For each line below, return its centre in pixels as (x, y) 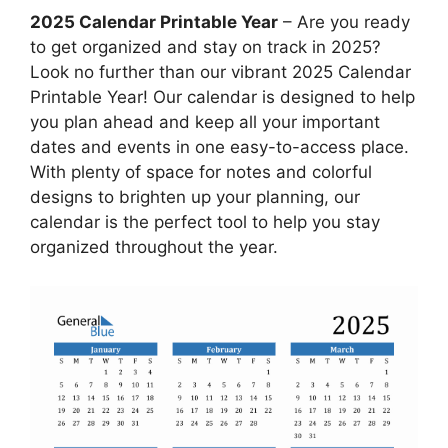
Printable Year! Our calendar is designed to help (222, 97)
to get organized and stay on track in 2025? (205, 47)
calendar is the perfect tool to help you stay (205, 222)
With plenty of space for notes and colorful (201, 172)
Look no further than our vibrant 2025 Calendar (220, 72)
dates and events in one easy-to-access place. (219, 147)
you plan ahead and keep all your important (205, 122)
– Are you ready (344, 22)
